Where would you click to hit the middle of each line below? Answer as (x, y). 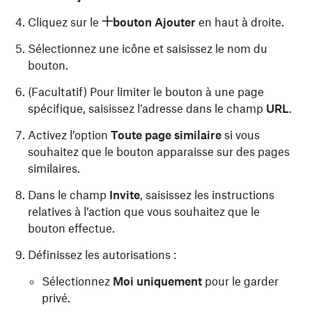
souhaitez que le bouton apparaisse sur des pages (159, 152)
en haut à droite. (241, 22)
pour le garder (240, 281)
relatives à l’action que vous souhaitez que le (144, 212)
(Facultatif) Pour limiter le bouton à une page (146, 92)
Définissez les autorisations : (102, 255)
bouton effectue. (71, 228)
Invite (125, 195)
